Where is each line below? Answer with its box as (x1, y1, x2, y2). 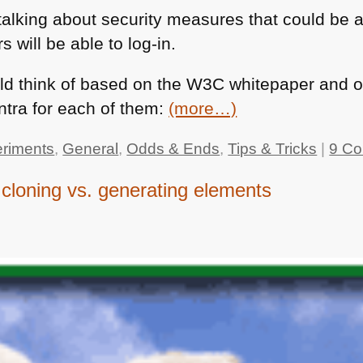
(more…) (169, 99, 237, 118)
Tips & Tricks (228, 139, 318, 157)
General (62, 139, 119, 157)
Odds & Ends (126, 139, 220, 157)
